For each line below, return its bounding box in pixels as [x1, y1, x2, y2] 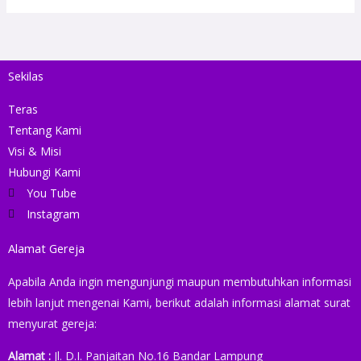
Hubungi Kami [8, 164, 81, 180]
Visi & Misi [8, 143, 61, 159]
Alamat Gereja [8, 239, 85, 256]
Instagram [26, 205, 80, 222]
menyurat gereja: [8, 315, 97, 331]
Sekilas [8, 67, 44, 84]
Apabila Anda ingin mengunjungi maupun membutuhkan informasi [8, 273, 351, 289]
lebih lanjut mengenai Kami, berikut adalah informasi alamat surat [8, 294, 351, 310]
